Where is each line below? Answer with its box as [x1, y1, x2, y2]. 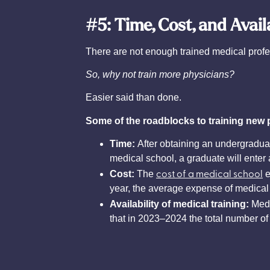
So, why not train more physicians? [86, 69, 234, 80]
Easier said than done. [86, 92, 181, 103]
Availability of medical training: [110, 199, 249, 210]
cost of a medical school [156, 166, 263, 180]
